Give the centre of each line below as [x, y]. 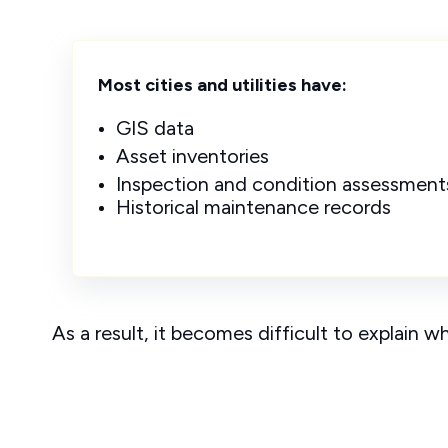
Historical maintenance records [253, 206]
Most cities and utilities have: [222, 84]
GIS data [154, 127]
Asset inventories [192, 155]
